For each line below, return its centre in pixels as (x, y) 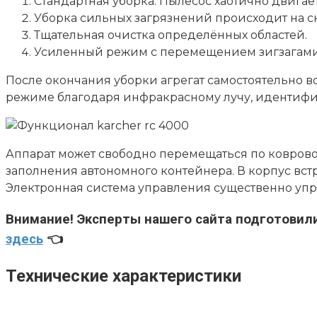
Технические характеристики (123, 276)
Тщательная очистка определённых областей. (171, 35)
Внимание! (40, 220)
